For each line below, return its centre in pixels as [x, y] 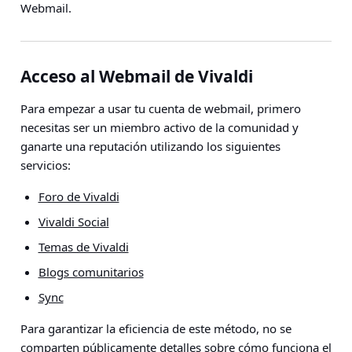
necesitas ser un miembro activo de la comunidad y [159, 127]
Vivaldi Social [73, 222]
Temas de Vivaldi [83, 247]
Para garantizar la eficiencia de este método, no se [156, 328]
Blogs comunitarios [91, 272]
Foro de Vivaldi [79, 196]
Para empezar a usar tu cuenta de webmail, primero [161, 108]
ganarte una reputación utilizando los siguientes [150, 146]
